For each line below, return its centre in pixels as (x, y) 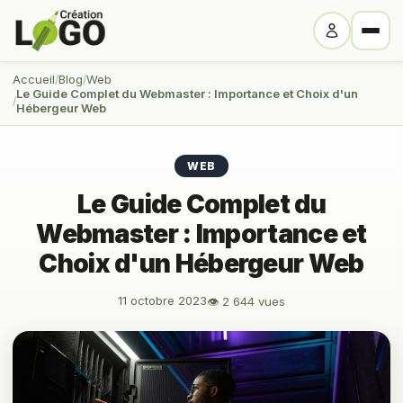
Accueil (34, 79)
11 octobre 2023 (162, 300)
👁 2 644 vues (246, 301)
